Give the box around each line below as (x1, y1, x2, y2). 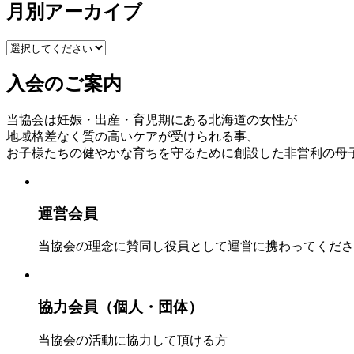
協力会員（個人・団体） (38, 298, 203, 315)
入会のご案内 (6, 73, 122, 94)
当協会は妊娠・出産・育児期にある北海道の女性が (6, 112, 297, 126)
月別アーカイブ (6, 2, 142, 23)
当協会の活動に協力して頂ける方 (38, 333, 228, 347)
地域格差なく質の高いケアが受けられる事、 (6, 129, 259, 143)
